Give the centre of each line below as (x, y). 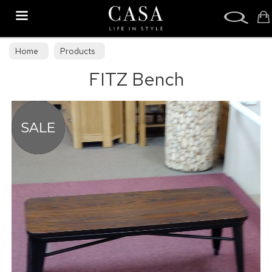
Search (17, 8)
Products (78, 51)
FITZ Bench (136, 79)
